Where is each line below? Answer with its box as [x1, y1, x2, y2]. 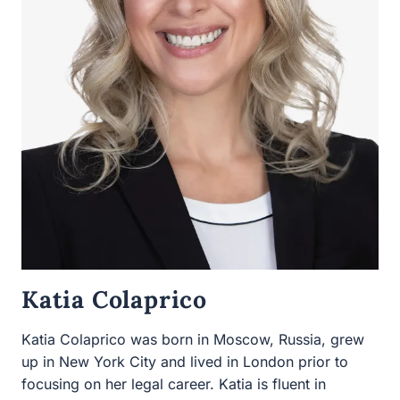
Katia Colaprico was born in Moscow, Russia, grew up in [21, 330, 377, 348]
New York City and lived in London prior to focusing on [21, 353, 364, 371]
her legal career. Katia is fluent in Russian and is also [21, 375, 356, 393]
